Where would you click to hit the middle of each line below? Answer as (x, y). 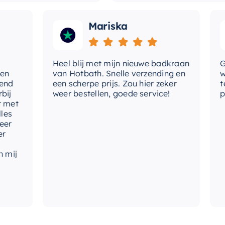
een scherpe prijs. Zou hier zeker (94, 83)
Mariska (87, 26)
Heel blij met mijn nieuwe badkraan (100, 63)
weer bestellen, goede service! (91, 93)
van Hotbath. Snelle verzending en (98, 73)
